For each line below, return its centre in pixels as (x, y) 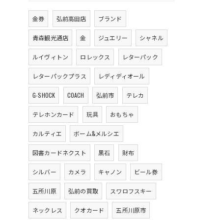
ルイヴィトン (51, 57)
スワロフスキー (131, 191)
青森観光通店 (51, 38)
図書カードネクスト (59, 152)
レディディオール (122, 76)
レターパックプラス (59, 76)
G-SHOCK (44, 95)
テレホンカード (54, 114)
